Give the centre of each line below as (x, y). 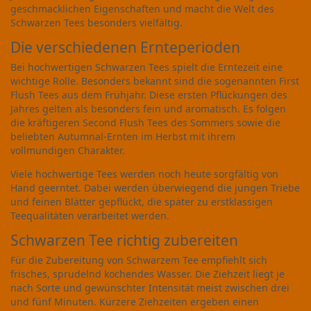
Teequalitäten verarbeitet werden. (90, 215)
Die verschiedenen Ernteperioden (125, 47)
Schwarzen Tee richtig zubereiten (124, 240)
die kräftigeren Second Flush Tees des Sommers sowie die (145, 122)
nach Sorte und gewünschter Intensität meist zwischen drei (150, 287)
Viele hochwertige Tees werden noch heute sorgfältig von (144, 174)
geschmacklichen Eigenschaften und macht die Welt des (142, 8)
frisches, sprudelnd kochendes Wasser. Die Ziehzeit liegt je (148, 274)
